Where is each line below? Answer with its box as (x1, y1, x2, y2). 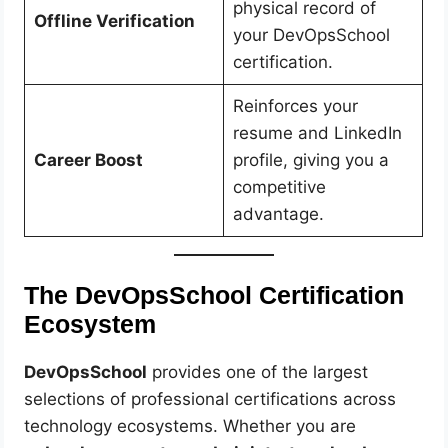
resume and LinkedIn (232, 122, 402, 143)
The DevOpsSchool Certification (24, 282, 405, 310)
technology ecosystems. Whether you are (24, 416, 357, 437)
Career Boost (33, 149, 143, 170)
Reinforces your (232, 95, 358, 116)
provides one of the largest (147, 362, 369, 383)
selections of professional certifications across (24, 389, 397, 410)
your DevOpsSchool (232, 24, 390, 45)
